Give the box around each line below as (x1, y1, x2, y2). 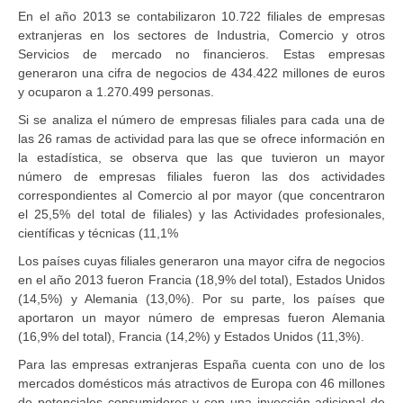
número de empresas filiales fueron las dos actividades (18, 168, 385, 184)
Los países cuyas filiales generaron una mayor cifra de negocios (18, 253, 385, 268)
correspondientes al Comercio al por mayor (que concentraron (18, 187, 385, 202)
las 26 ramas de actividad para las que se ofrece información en (18, 130, 385, 146)
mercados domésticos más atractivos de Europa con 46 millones (18, 375, 385, 390)
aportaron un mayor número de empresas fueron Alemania (18, 309, 385, 325)
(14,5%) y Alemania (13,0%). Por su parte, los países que (18, 291, 385, 306)
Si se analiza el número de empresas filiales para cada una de (18, 112, 385, 127)
